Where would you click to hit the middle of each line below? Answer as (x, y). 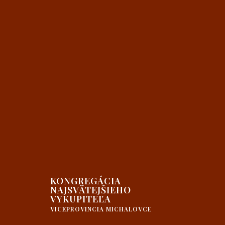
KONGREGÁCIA (86, 181)
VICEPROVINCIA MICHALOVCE (101, 209)
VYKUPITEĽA (81, 199)
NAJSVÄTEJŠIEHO (91, 190)
